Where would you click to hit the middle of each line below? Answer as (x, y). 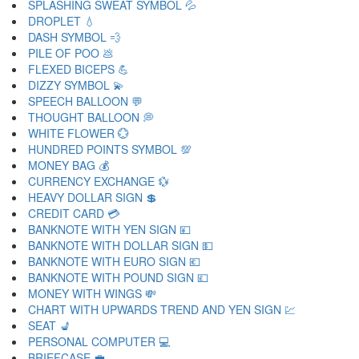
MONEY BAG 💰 (69, 165)
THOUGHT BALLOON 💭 (91, 117)
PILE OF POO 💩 (71, 53)
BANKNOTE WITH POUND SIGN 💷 (118, 277)
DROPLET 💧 (62, 21)
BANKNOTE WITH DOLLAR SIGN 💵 (121, 245)
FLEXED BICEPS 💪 (79, 69)
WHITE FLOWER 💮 (79, 133)
